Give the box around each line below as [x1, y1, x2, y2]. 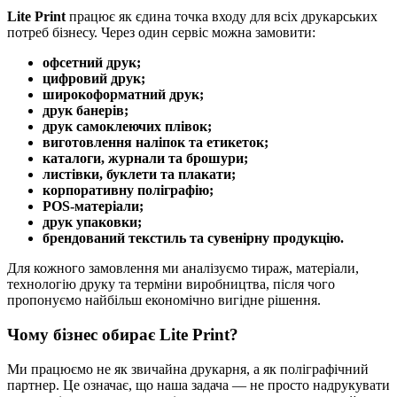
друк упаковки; [43, 214, 142, 230]
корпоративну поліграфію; [43, 183, 214, 198]
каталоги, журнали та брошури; [43, 151, 248, 167]
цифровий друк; [43, 71, 145, 87]
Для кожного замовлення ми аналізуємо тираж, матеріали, [7, 261, 359, 276]
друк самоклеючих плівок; [43, 119, 212, 135]
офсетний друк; [43, 55, 141, 71]
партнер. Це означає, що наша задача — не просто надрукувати [7, 377, 390, 393]
